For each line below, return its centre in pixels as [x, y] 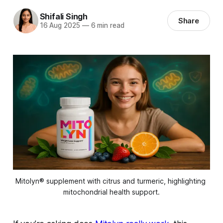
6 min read [107, 26]
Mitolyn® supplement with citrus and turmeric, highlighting [111, 181]
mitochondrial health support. [111, 192]
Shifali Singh [63, 17]
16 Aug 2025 [60, 26]
